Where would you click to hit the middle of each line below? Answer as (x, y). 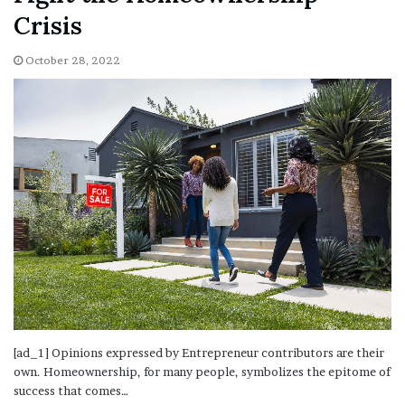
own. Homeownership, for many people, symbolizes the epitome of (202, 372)
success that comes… (71, 391)
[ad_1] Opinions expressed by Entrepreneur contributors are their (199, 353)
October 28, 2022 (73, 60)
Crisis (48, 25)
